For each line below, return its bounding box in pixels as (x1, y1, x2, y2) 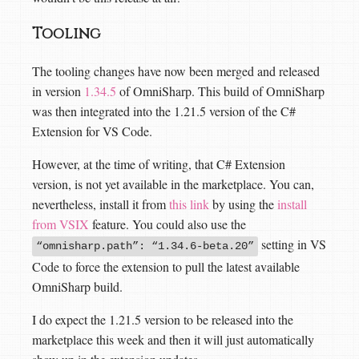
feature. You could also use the (89, 215, 246, 232)
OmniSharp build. (32, 277, 123, 295)
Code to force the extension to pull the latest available (32, 257, 300, 275)
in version (32, 82, 84, 99)
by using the (209, 195, 277, 212)
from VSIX (32, 215, 89, 232)
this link (169, 195, 209, 212)
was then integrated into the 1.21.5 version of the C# (32, 102, 296, 119)
